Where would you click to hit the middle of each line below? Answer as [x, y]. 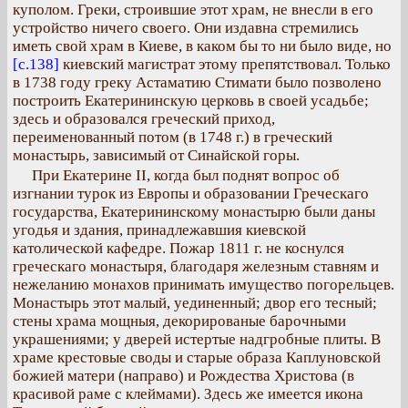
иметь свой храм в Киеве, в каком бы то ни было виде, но [202, 46]
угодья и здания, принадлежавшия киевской [159, 230]
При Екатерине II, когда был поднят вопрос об [186, 175]
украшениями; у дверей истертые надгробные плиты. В [197, 339]
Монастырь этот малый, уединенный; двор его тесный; [195, 303]
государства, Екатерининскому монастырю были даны [194, 212]
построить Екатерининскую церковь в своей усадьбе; [191, 101]
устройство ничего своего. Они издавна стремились [186, 28]
